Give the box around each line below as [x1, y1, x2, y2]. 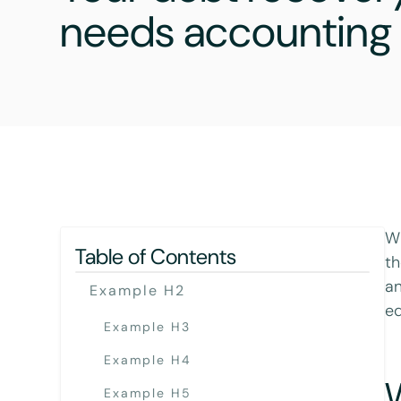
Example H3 [104, 318, 192, 335]
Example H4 [104, 352, 192, 369]
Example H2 [90, 280, 186, 300]
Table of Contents [75, 242, 237, 270]
